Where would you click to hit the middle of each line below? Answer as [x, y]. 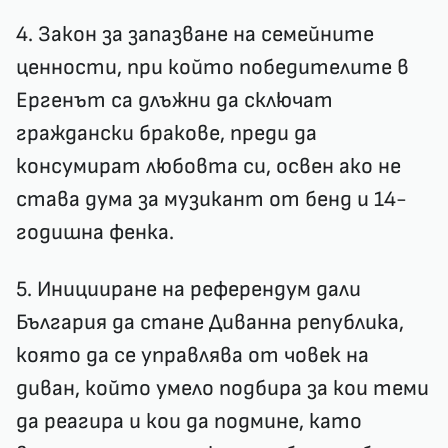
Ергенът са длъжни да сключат [174, 100]
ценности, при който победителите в [212, 67]
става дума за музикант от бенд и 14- [211, 199]
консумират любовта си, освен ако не [208, 166]
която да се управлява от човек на [192, 355]
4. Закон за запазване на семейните [195, 34]
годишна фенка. [97, 232]
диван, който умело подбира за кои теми [222, 388]
